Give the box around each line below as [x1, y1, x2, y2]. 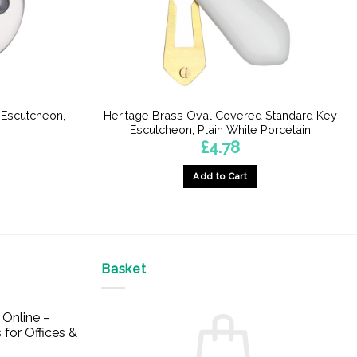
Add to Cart [193, 170, 248, 182]
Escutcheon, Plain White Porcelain [129, 122, 311, 136]
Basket [101, 261, 147, 277]
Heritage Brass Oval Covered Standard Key [103, 108, 337, 122]
